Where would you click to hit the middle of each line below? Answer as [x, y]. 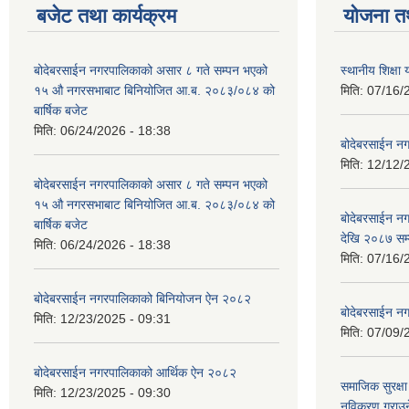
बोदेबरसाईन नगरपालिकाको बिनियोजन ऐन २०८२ [142, 298]
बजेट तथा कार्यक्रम [106, 16]
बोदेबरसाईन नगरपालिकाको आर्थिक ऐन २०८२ [135, 372]
